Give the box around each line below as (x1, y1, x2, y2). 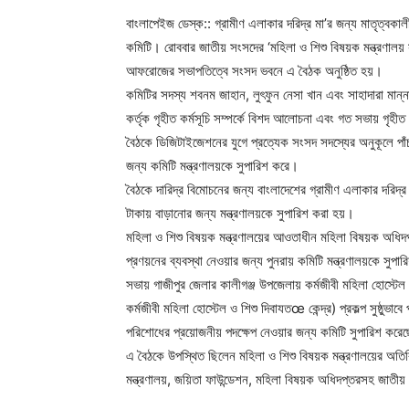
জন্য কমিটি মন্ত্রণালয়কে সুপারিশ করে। (126, 157, 299, 175)
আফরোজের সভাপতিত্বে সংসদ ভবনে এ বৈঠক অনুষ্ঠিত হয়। (126, 62, 383, 80)
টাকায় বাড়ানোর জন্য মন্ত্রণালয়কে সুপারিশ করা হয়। (126, 204, 354, 223)
